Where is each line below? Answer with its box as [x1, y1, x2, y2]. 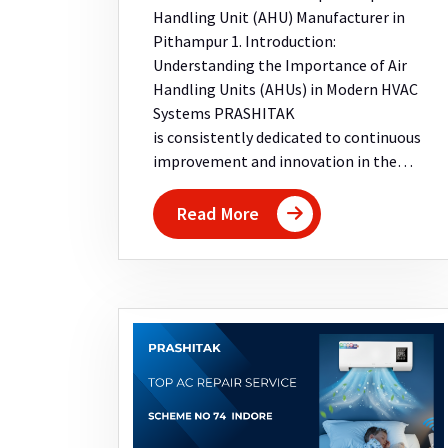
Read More [177, 202, 260, 226]
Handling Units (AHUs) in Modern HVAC [153, 79, 418, 100]
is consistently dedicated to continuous [153, 127, 421, 148]
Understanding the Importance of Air [153, 55, 407, 76]
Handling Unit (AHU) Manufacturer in [153, 7, 405, 28]
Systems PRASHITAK [153, 103, 295, 124]
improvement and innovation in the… [153, 151, 413, 172]
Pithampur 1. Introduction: [153, 31, 336, 52]
